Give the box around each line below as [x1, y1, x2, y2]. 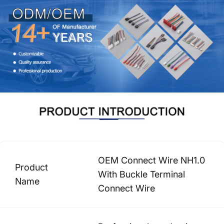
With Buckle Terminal [98, 168, 185, 179]
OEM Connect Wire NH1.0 [98, 154, 205, 165]
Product [15, 161, 48, 172]
